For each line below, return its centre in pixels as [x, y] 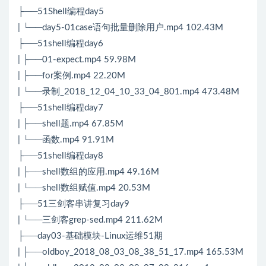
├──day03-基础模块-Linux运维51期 [90, 236]
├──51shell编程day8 [61, 156]
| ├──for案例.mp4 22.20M [72, 76]
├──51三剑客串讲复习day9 [74, 204]
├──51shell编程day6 [61, 44]
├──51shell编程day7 [61, 108]
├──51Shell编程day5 [61, 12]
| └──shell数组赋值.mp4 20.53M [84, 188]
